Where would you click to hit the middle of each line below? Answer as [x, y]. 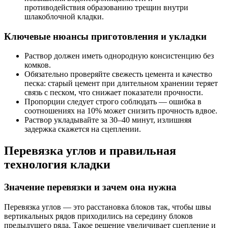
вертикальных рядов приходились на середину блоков [98, 216]
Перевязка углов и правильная [90, 151]
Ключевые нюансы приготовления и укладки [105, 36]
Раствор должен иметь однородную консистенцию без [119, 56]
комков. [38, 65]
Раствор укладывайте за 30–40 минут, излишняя [108, 120]
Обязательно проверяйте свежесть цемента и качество [118, 74]
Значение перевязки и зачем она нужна [90, 187]
